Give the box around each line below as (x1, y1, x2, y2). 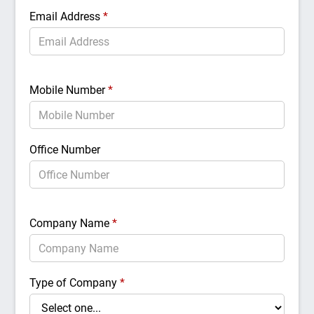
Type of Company (29, 276, 121, 289)
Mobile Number (29, 83, 109, 97)
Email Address (29, 10, 104, 23)
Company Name (29, 217, 113, 230)
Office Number (29, 143, 101, 156)
